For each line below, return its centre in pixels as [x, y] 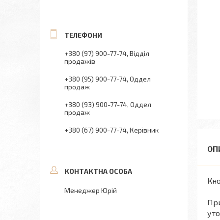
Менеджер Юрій [91, 190]
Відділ [139, 53]
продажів [80, 61]
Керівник [144, 130]
